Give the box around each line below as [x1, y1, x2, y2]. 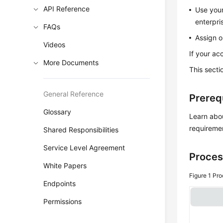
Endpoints [43, 179, 76, 188]
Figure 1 [189, 172, 213, 179]
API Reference [43, 4, 90, 13]
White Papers [43, 161, 87, 170]
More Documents [43, 58, 99, 67]
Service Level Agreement [43, 143, 125, 152]
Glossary [43, 108, 72, 116]
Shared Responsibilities [43, 125, 119, 134]
